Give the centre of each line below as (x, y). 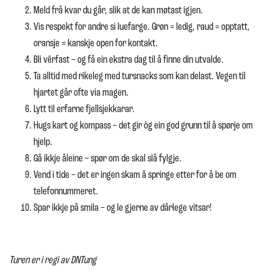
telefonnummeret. (66, 192)
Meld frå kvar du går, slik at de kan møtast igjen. (118, 11)
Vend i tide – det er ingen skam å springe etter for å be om (135, 175)
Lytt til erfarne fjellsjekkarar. (84, 109)
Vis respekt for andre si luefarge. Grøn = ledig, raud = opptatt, (142, 27)
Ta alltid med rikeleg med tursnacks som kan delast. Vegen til (140, 76)
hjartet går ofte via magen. (81, 93)
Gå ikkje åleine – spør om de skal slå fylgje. (108, 159)
